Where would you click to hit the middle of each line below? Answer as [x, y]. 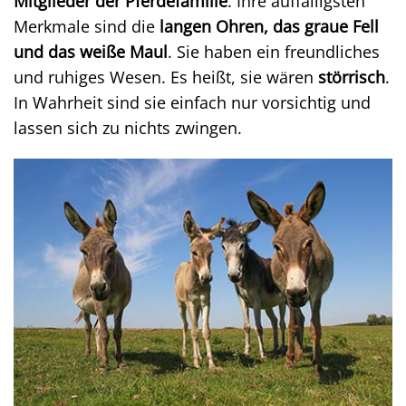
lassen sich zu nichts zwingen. [128, 128]
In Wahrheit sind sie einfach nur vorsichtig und [192, 102]
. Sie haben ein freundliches [274, 52]
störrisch [352, 77]
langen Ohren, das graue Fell [267, 26]
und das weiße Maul [91, 52]
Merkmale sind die [84, 26]
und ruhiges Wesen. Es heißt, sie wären [166, 77]
